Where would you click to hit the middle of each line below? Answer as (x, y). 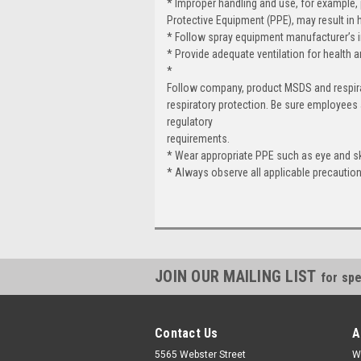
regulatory (190, 121)
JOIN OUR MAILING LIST (238, 276)
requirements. (198, 138)
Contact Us (187, 333)
